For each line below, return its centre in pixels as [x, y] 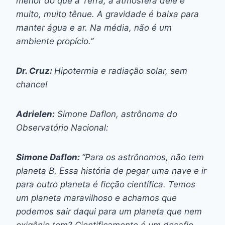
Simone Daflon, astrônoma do [116, 114]
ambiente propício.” [55, 41]
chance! [32, 84]
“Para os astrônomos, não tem [143, 157]
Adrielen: [35, 114]
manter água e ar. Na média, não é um [94, 27]
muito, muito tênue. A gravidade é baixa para [107, 14]
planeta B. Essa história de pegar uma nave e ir [111, 171]
